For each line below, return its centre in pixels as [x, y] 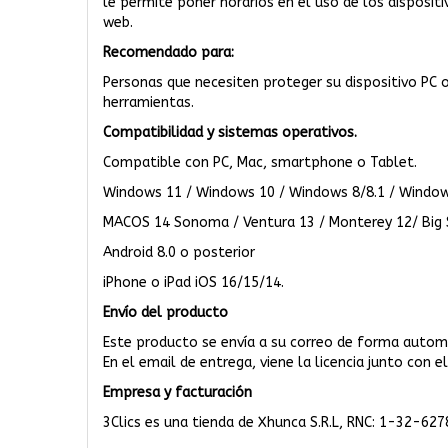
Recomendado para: [168, 52]
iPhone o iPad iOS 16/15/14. [193, 282]
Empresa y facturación [177, 392]
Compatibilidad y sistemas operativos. [230, 132]
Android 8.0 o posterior [179, 252]
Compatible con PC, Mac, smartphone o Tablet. [260, 162]
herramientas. [152, 102]
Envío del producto [165, 312]
